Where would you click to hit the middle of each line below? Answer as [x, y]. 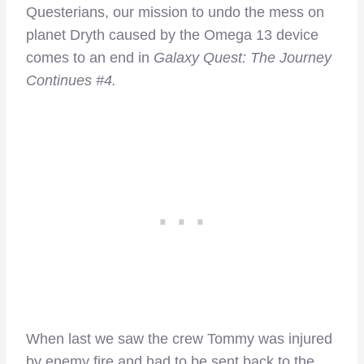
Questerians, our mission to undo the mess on [175, 13]
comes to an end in [90, 58]
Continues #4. [73, 81]
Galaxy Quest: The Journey [243, 58]
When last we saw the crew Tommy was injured [179, 339]
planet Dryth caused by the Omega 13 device [172, 35]
